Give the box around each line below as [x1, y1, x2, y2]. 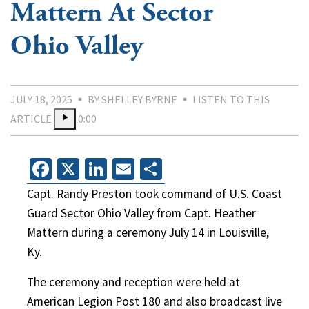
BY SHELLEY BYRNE [88, 92, 177, 106]
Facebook [52, 154, 140, 183]
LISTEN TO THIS [192, 92, 270, 106]
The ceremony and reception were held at [27, 274, 240, 290]
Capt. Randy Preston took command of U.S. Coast [27, 186, 282, 201]
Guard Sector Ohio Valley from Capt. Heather [27, 205, 256, 221]
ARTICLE [10, 111, 52, 126]
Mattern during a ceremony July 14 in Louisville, [27, 224, 269, 240]
